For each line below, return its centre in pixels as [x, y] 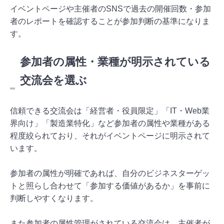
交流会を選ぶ [53, 80]
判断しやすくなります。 [54, 198]
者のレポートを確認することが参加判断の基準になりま [110, 21]
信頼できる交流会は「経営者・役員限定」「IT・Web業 [110, 110]
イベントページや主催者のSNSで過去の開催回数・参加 [110, 8]
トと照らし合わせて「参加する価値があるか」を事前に [110, 185]
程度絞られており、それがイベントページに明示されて [110, 135]
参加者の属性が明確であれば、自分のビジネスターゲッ [110, 173]
